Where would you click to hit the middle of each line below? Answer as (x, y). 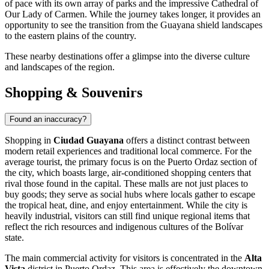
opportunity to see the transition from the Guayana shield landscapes (134, 25)
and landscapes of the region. (60, 67)
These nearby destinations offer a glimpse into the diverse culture (127, 56)
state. (14, 237)
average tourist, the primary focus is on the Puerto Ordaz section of (131, 162)
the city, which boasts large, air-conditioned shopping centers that (128, 172)
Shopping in (29, 140)
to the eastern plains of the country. (71, 35)
